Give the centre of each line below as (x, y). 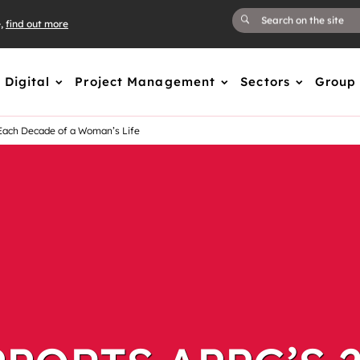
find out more (37, 24)
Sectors (265, 82)
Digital (27, 82)
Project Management (145, 82)
